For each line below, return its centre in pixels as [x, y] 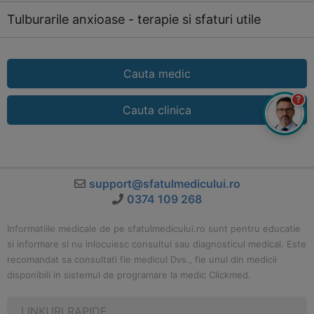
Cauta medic [157, 74]
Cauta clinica [157, 110]
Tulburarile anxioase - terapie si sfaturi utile [134, 19]
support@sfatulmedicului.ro [164, 184]
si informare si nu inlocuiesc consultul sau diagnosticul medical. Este [157, 244]
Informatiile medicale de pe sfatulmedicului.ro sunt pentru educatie [154, 228]
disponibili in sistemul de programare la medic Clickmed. [129, 275]
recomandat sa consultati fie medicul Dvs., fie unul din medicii [142, 259]
